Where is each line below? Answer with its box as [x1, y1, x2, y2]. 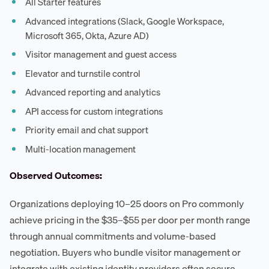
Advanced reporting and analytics [25, 85, 161, 100]
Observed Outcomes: [10, 167, 102, 183]
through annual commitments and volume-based [10, 228, 216, 244]
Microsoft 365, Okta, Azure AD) [25, 28, 150, 43]
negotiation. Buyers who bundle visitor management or [10, 244, 241, 260]
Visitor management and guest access [25, 47, 177, 62]
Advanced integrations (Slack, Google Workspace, [25, 13, 225, 28]
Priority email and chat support [25, 122, 149, 138]
